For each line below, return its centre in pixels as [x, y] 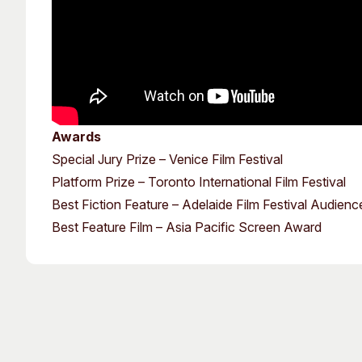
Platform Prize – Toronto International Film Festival [199, 182]
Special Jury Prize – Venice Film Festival [167, 159]
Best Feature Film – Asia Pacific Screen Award [187, 227]
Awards [76, 137]
